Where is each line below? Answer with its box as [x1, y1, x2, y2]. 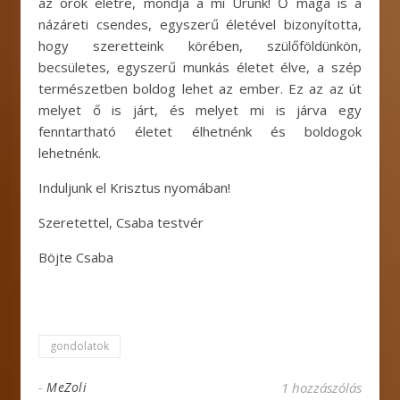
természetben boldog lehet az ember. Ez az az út [38, 79, 362, 97]
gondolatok [50, 338, 109, 354]
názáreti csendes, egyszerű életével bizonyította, [38, 15, 362, 33]
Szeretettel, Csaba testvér [38, 213, 204, 231]
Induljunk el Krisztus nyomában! [38, 179, 230, 196]
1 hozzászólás [281, 379, 362, 396]
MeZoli [46, 379, 87, 396]
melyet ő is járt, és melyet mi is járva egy [38, 101, 362, 119]
